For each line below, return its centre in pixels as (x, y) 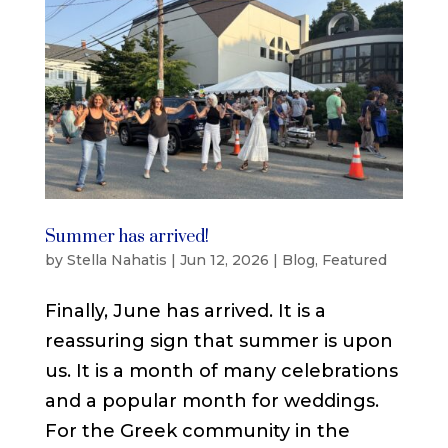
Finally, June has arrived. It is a (185, 311)
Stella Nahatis (116, 260)
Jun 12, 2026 (224, 260)
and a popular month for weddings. (211, 401)
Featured (354, 260)
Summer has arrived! (126, 237)
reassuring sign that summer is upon (218, 341)
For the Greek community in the (197, 431)
